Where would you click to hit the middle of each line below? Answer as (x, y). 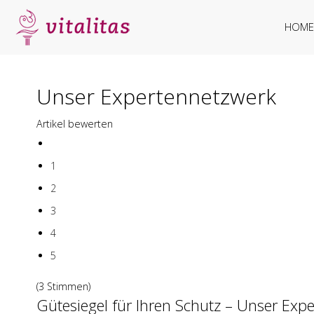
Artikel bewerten (75, 124)
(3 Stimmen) (63, 287)
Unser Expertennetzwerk (156, 97)
